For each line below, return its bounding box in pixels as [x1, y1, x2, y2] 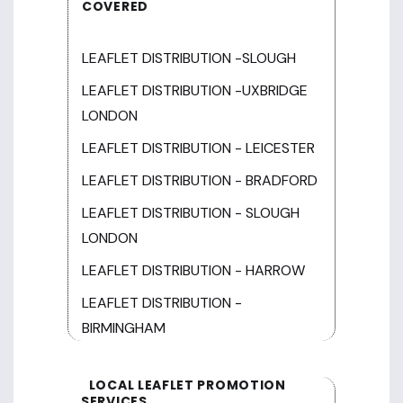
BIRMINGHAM [82, 318, 166, 337]
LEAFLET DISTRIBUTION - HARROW [82, 260, 305, 280]
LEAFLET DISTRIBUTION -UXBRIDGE [82, 80, 308, 100]
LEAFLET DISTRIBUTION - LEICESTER [82, 138, 315, 157]
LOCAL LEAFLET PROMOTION [85, 375, 286, 394]
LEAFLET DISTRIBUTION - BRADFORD [82, 170, 318, 190]
